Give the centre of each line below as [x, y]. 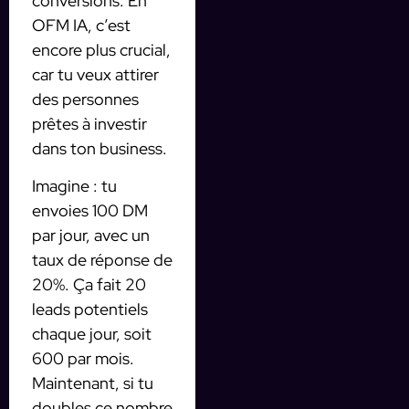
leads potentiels [90, 309]
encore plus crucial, [101, 49]
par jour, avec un [91, 236]
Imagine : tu [74, 186]
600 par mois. [83, 359]
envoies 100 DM [90, 211]
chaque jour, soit [92, 334]
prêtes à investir [89, 123]
